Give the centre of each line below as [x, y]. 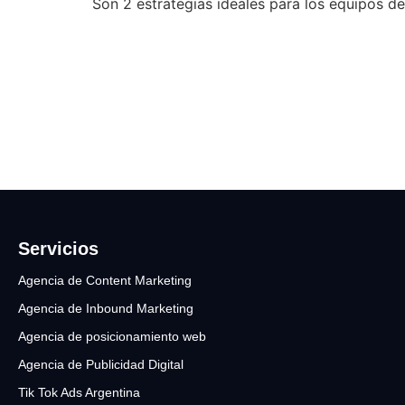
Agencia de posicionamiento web [112, 336]
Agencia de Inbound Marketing [106, 308]
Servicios [58, 249]
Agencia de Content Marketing [105, 280]
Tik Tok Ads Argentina [79, 392]
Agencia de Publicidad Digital [101, 364]
